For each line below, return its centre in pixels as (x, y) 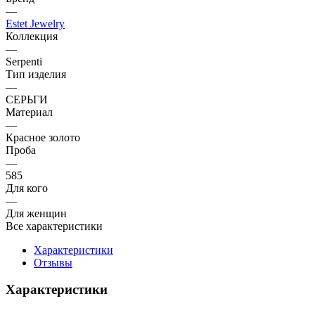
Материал (29, 112)
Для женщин (36, 213)
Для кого (27, 188)
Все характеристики (54, 226)
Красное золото (43, 137)
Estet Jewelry (35, 23)
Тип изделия (36, 74)
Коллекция (32, 36)
